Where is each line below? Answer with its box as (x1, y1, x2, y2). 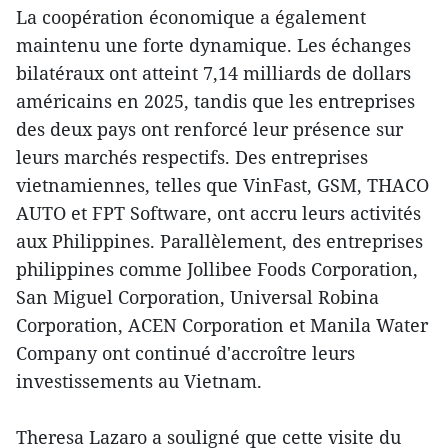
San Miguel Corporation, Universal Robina (16, 284, 379, 309)
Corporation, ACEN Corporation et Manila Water (16, 312, 428, 337)
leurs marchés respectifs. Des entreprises (16, 144, 368, 169)
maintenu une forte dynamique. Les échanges (16, 32, 411, 57)
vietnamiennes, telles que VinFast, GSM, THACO (16, 172, 429, 197)
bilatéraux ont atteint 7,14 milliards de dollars (16, 60, 411, 85)
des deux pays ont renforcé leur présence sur (16, 116, 403, 141)
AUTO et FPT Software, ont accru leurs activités (16, 200, 421, 225)
